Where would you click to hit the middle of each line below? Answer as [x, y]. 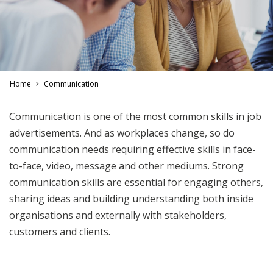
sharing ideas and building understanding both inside [131, 198]
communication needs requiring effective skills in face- [133, 149]
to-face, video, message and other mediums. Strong [126, 165]
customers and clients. [60, 231]
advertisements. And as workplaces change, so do [122, 133]
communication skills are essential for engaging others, [136, 182]
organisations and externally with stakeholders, [118, 215]
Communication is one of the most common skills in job [135, 116]
